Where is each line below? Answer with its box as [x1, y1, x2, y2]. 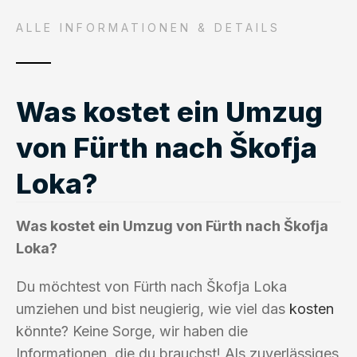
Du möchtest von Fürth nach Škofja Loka [16, 277, 287, 295]
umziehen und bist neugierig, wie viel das [16, 300, 289, 317]
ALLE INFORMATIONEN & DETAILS [16, 20, 280, 34]
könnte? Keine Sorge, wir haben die [16, 322, 248, 339]
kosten [289, 300, 334, 317]
